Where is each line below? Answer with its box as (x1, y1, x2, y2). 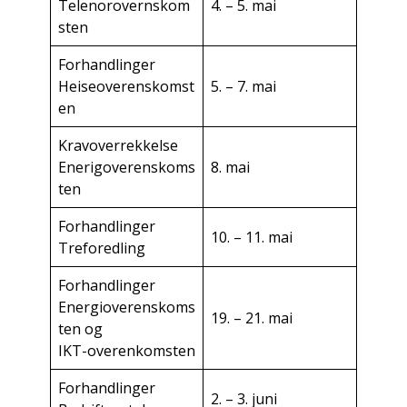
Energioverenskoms (58, 297, 195, 318)
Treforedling (58, 238, 145, 259)
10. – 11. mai (211, 227, 293, 248)
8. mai (211, 157, 250, 178)
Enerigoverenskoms (58, 157, 195, 178)
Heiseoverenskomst (58, 76, 194, 97)
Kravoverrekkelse (58, 135, 178, 156)
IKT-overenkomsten (58, 341, 195, 362)
